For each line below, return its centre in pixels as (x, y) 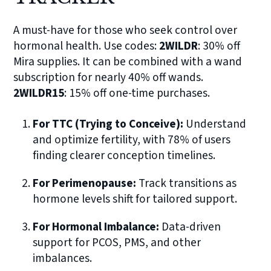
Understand (215, 124)
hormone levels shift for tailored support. (135, 199)
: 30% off (219, 46)
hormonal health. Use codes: (87, 46)
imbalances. (63, 259)
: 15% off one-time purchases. (137, 93)
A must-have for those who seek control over (126, 31)
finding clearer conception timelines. (124, 156)
